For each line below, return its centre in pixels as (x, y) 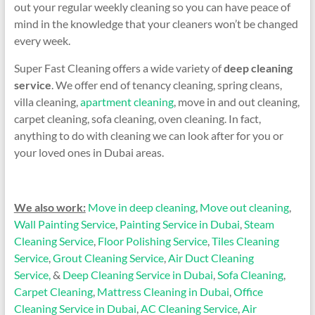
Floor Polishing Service (152, 240)
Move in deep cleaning (141, 207)
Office (248, 291)
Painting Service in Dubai (179, 224)
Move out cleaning (244, 207)
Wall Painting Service (64, 224)
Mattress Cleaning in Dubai (163, 291)
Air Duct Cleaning (211, 257)
